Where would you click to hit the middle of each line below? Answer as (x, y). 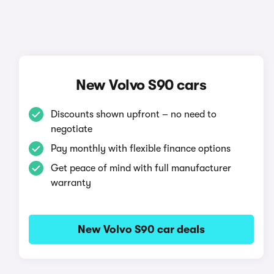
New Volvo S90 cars (141, 85)
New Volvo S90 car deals (141, 229)
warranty (71, 183)
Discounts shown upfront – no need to (133, 114)
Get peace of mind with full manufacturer (141, 168)
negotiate (71, 129)
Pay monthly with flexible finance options (140, 149)
